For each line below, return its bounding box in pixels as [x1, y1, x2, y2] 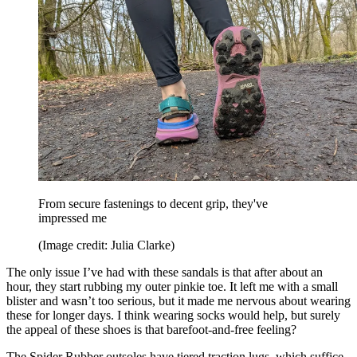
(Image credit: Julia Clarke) [38, 237, 175, 252]
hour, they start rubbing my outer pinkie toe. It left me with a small [6, 279, 338, 293]
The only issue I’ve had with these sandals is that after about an [6, 265, 323, 279]
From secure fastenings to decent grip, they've [38, 196, 268, 210]
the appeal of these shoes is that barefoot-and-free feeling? [6, 322, 296, 336]
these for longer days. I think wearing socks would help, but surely [6, 308, 340, 322]
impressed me [38, 210, 107, 225]
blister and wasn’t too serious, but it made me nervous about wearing [6, 293, 351, 308]
